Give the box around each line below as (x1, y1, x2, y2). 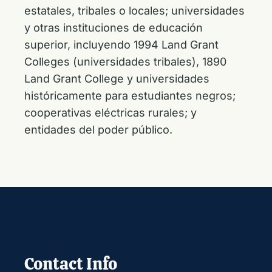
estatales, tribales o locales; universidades (24, 4, 245, 17)
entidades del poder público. (24, 123, 172, 136)
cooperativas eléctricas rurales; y (24, 106, 197, 119)
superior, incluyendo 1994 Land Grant (24, 38, 219, 51)
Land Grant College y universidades (24, 72, 209, 85)
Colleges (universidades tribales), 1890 (24, 55, 226, 68)
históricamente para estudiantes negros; (24, 89, 236, 102)
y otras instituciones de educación (24, 21, 203, 34)
